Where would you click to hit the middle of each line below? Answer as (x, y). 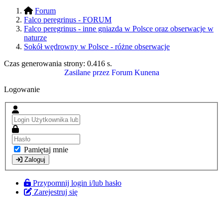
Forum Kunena (135, 72)
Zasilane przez (87, 72)
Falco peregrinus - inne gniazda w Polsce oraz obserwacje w (119, 28)
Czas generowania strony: (46, 63)
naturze (35, 37)
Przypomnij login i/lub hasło (77, 183)
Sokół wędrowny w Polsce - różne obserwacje (97, 46)
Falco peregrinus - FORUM (68, 19)
